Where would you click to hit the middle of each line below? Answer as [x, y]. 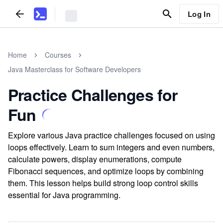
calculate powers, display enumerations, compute [95, 159]
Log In [199, 14]
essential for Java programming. [64, 195]
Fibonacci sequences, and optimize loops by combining [106, 171]
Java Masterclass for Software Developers [74, 69]
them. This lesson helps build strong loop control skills [103, 183]
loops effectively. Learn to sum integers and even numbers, [111, 147]
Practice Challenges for [93, 95]
